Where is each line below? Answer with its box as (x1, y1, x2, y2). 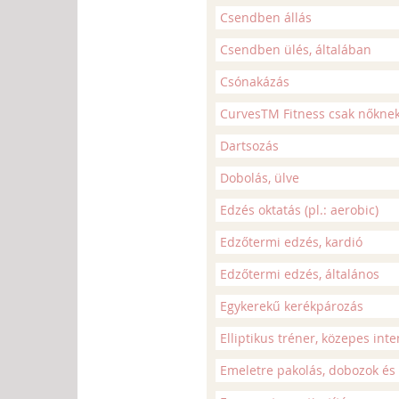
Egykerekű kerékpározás (220, 297, 363, 314)
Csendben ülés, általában (220, 41, 371, 58)
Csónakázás (220, 73, 289, 90)
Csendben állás (220, 9, 312, 26)
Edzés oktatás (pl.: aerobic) (220, 201, 379, 218)
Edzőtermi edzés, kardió (220, 233, 362, 250)
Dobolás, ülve (220, 169, 299, 186)
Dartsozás (220, 137, 279, 154)
